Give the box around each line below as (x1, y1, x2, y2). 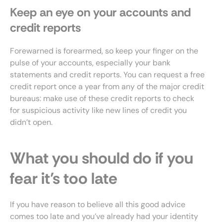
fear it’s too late (10, 168, 117, 189)
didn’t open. (10, 117, 53, 127)
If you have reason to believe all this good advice (10, 199, 185, 210)
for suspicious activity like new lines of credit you (10, 105, 187, 115)
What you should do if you (10, 148, 193, 168)
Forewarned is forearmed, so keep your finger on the (10, 46, 198, 56)
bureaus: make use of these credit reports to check (10, 93, 194, 104)
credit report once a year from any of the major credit (10, 81, 204, 92)
